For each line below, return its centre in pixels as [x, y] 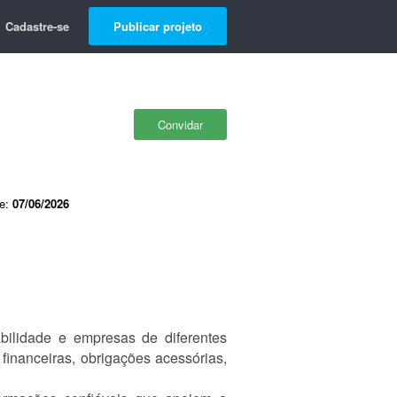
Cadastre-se [37, 26]
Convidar [180, 125]
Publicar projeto [158, 26]
